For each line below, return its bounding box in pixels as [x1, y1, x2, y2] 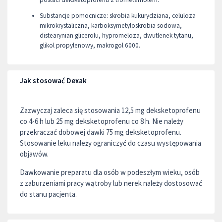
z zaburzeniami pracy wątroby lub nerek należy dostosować [20, 178, 202, 188]
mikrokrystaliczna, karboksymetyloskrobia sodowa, [40, 21, 182, 30]
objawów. [20, 149, 49, 159]
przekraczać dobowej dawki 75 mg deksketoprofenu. [20, 127, 181, 137]
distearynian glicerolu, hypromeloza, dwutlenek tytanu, [40, 31, 193, 40]
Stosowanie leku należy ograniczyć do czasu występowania [20, 138, 201, 148]
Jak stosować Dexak [20, 76, 87, 85]
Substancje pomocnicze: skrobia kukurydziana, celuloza [40, 11, 196, 20]
